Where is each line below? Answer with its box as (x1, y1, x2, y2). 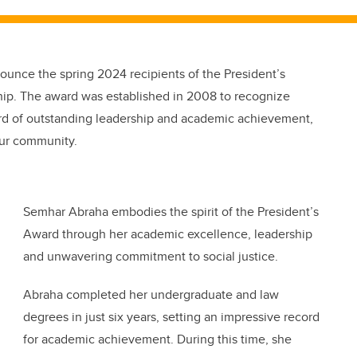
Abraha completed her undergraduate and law (23, 285, 279, 304)
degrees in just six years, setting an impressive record (23, 308, 320, 327)
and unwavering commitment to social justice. (23, 247, 281, 266)
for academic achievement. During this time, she (23, 330, 292, 349)
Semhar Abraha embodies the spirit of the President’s (23, 202, 319, 222)
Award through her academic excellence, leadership (23, 225, 312, 244)
